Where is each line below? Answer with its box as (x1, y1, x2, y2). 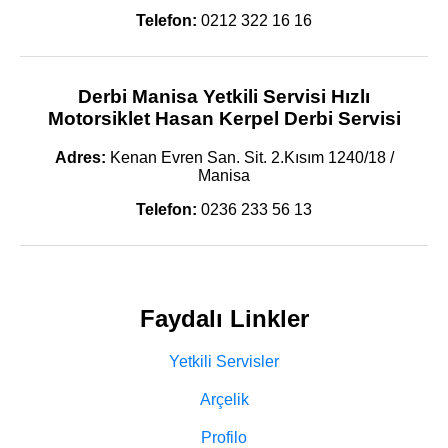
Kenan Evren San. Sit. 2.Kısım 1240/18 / (105, 148, 394, 166)
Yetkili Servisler (169, 353, 279, 371)
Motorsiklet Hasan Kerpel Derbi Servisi (47, 107, 401, 129)
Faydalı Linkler (139, 305, 309, 333)
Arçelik (199, 391, 249, 409)
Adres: (54, 148, 106, 166)
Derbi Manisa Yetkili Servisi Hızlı (78, 85, 370, 107)
